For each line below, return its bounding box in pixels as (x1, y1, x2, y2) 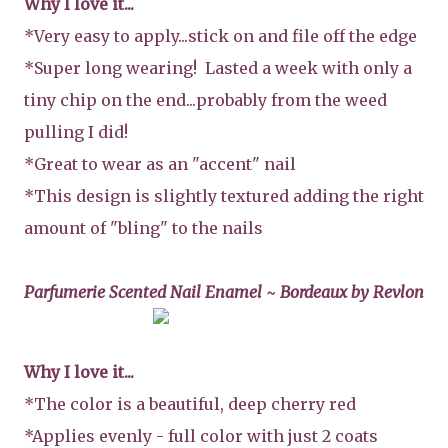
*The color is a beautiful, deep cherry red (24, 393, 356, 414)
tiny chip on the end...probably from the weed (24, 89, 387, 110)
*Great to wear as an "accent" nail (24, 153, 296, 174)
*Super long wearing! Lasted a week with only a (24, 57, 412, 78)
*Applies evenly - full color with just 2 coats (24, 425, 378, 446)
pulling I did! (24, 121, 128, 142)
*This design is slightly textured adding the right (24, 185, 424, 206)
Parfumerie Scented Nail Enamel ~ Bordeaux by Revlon (24, 281, 424, 302)
